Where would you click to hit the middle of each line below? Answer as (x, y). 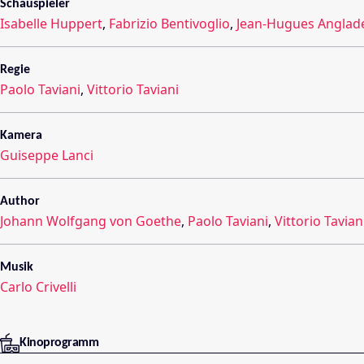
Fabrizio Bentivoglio (169, 24)
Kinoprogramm (59, 343)
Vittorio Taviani (133, 90)
